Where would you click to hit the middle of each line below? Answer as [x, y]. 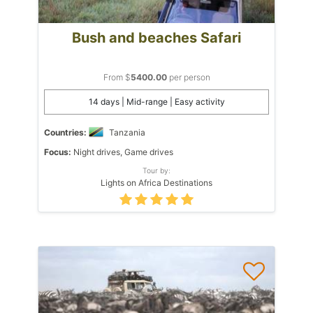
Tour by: [156, 170]
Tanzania [127, 132]
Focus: [58, 152]
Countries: [65, 132]
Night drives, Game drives [122, 152]
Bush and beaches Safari [156, 37]
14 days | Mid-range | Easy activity [156, 101]
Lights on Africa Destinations [156, 182]
